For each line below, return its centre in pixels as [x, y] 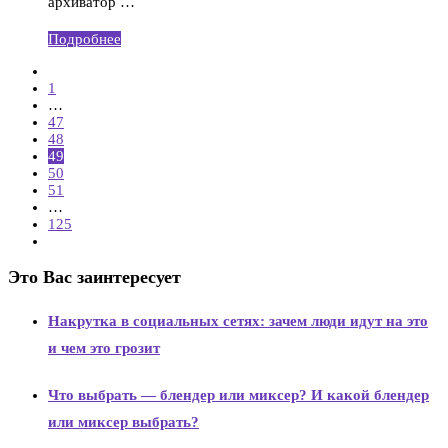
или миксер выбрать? [123, 422]
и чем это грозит [104, 348]
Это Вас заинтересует [94, 277]
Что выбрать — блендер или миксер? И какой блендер [238, 395]
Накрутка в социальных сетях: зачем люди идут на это [238, 321]
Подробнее [84, 38]
